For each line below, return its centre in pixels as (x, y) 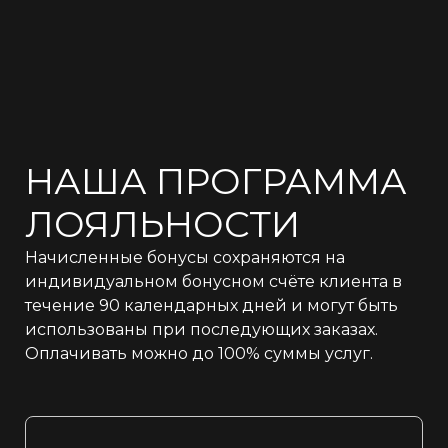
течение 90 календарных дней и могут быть (211, 305)
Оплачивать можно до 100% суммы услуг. (199, 353)
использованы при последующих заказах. (201, 329)
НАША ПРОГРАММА (220, 180)
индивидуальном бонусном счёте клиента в (213, 281)
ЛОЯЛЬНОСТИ (162, 223)
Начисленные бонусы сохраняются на (185, 257)
